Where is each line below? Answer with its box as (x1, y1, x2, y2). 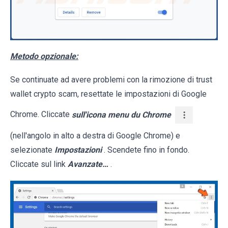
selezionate (10, 145, 54, 155)
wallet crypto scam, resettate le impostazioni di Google (10, 89, 207, 99)
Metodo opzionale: (10, 51, 78, 62)
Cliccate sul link (10, 159, 68, 169)
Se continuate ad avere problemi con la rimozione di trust (10, 75, 212, 85)
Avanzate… (68, 159, 108, 169)
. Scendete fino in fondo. (104, 145, 189, 155)
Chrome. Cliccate (10, 109, 72, 120)
